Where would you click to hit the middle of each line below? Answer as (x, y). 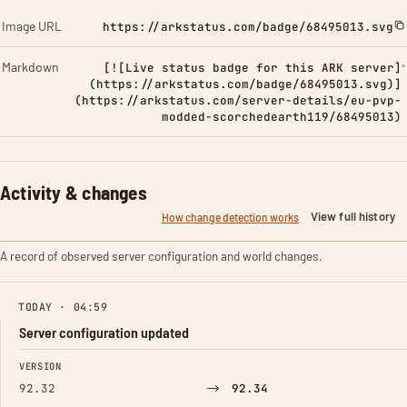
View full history (352, 216)
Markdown (30, 67)
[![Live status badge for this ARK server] (253, 68)
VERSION (40, 366)
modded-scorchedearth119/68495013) (282, 117)
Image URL (32, 26)
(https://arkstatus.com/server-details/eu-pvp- (238, 100)
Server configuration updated (104, 332)
